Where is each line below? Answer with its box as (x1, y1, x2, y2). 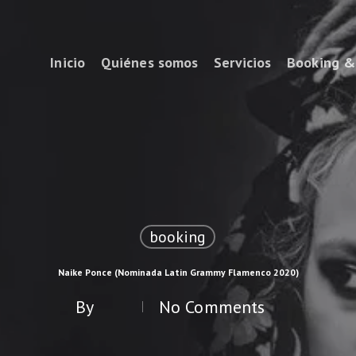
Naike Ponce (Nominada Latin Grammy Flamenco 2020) (57, 266, 299, 278)
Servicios (214, 52, 272, 72)
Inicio (50, 52, 85, 72)
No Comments (159, 296, 265, 318)
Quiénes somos (100, 52, 199, 72)
